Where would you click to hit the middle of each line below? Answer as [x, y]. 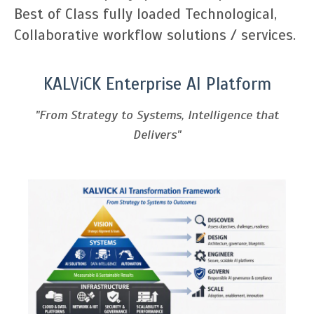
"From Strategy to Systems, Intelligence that [157, 115]
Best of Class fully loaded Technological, [145, 14]
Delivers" [157, 135]
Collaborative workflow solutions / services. [155, 35]
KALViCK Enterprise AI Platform [157, 84]
